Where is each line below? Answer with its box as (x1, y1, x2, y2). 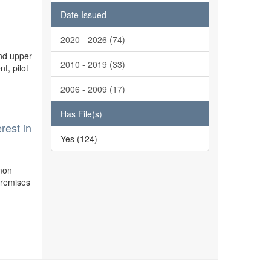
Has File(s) (60, 108, 102, 120)
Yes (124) (60, 132, 97, 145)
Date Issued (60, 8, 106, 21)
